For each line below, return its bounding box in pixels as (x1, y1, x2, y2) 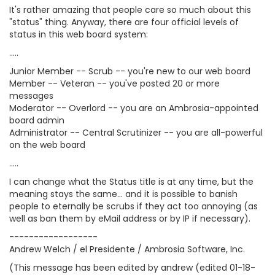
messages (9, 90, 53, 102)
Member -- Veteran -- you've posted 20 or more (9, 77, 220, 90)
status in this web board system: (9, 28, 148, 41)
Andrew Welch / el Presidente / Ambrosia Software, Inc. (9, 243, 245, 255)
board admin (9, 114, 64, 126)
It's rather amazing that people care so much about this (9, 4, 251, 16)
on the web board (9, 139, 85, 151)
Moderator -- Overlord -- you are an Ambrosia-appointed (9, 102, 258, 114)
